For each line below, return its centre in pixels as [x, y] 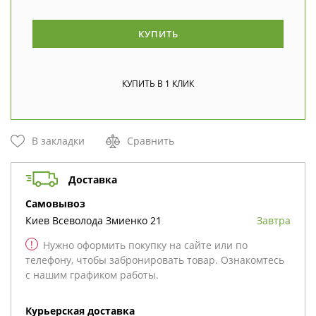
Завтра [276, 220]
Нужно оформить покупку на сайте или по [145, 245]
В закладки [58, 141]
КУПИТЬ [158, 34]
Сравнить [151, 141]
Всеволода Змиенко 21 [105, 220]
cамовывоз [59, 203]
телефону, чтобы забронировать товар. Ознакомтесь [155, 260]
